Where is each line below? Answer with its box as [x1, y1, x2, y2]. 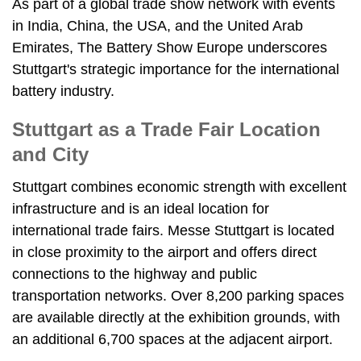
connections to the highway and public [12, 266, 257, 282]
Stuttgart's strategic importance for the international [12, 61, 339, 77]
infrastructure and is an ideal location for [12, 201, 269, 217]
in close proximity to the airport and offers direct [12, 244, 317, 260]
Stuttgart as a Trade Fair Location [12, 118, 321, 140]
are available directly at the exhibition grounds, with [12, 309, 340, 326]
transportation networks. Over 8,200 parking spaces [12, 288, 344, 304]
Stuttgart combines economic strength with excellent [12, 179, 346, 195]
